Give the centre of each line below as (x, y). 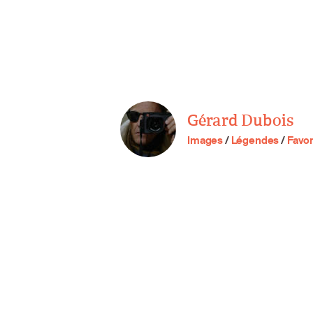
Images (205, 140)
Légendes (255, 140)
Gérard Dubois (241, 121)
